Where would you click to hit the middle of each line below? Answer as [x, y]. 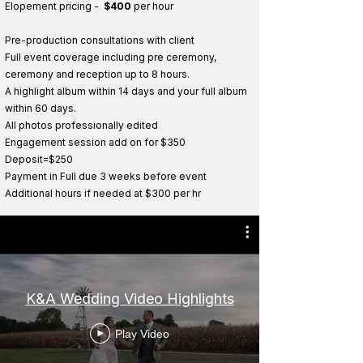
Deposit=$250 [39, 159]
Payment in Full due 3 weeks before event [106, 176]
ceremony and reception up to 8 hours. [97, 74]
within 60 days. [41, 108]
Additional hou [39, 193]
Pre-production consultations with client [100, 40]
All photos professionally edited [81, 125]
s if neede [100, 193]
